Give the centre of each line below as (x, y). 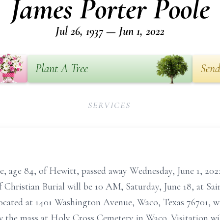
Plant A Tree (62, 69)
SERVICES (109, 105)
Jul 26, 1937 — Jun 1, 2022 (110, 31)
